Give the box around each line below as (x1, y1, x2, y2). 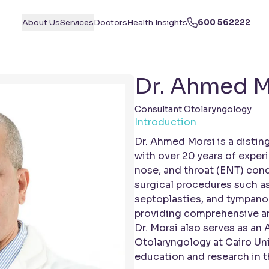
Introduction (134, 116, 196, 128)
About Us (22, 17, 61, 28)
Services (60, 17, 94, 28)
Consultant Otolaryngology (134, 104, 252, 115)
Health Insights (127, 17, 188, 28)
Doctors (94, 17, 128, 28)
